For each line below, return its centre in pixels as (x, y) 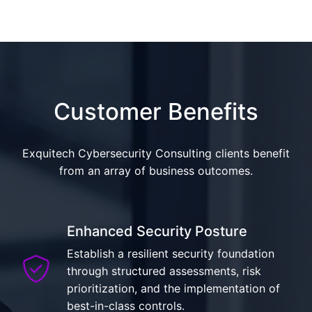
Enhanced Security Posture (157, 231)
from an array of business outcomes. (156, 171)
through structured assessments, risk (164, 271)
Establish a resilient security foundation (171, 253)
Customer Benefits (156, 111)
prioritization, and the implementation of (173, 288)
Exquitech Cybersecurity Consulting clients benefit (156, 153)
